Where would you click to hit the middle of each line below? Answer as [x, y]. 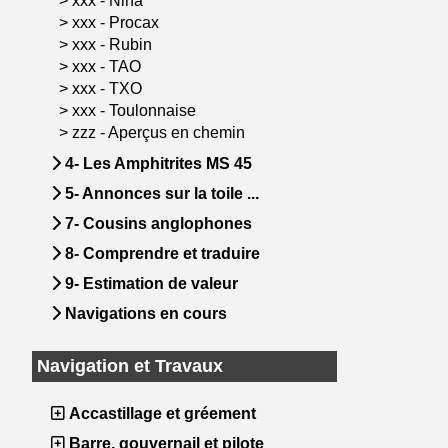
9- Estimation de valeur [149, 283]
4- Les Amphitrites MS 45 [156, 163]
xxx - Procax [117, 22]
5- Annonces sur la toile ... [160, 193]
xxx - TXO [109, 88]
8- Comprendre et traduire [160, 253]
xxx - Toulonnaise [136, 110]
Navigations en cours [144, 313]
